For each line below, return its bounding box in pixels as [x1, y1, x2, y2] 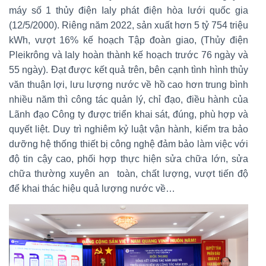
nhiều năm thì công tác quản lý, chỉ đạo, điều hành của [9, 94, 248, 105]
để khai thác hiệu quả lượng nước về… [9, 183, 175, 194]
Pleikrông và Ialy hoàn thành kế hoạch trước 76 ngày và [9, 50, 248, 61]
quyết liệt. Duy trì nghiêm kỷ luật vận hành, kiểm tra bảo [9, 124, 248, 135]
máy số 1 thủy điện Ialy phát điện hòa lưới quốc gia [9, 5, 248, 16]
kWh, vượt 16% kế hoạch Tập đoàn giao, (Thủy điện [9, 35, 248, 46]
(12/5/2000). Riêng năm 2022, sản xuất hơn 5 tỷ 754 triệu [9, 20, 248, 31]
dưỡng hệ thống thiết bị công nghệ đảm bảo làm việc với [9, 139, 248, 150]
